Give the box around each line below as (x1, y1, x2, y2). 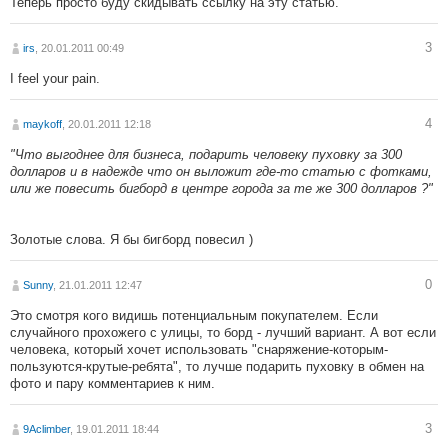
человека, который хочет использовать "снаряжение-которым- (10, 342, 388, 358)
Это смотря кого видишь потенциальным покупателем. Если (10, 308, 378, 324)
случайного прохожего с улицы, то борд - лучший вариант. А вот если (10, 325, 436, 341)
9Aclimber (23, 423, 70, 436)
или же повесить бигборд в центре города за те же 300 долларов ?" (10, 181, 433, 197)
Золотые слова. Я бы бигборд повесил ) (10, 232, 253, 248)
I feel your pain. (10, 71, 100, 87)
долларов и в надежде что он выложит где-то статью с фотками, (10, 164, 432, 180)
